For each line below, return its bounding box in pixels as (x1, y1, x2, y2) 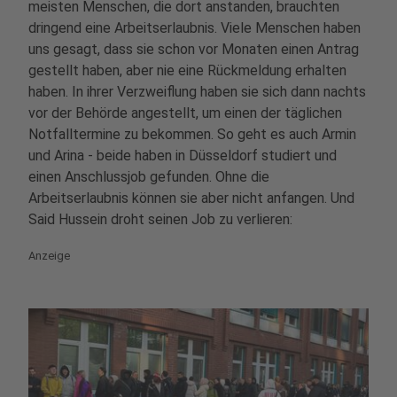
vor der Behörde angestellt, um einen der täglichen (28, 104, 342, 121)
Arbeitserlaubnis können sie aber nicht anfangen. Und (28, 189, 354, 206)
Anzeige (28, 248, 70, 262)
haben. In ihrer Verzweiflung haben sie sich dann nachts (28, 82, 366, 100)
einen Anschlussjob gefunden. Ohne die (28, 167, 269, 185)
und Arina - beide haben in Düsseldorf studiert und (28, 146, 337, 164)
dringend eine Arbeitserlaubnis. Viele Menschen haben (28, 19, 361, 36)
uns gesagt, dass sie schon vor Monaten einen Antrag (28, 40, 359, 58)
